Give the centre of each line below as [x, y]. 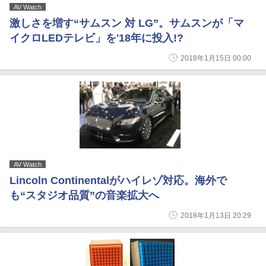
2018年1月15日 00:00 [216, 58]
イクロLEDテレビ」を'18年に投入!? [96, 38]
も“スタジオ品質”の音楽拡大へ [84, 195]
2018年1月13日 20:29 [216, 216]
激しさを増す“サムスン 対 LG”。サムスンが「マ [127, 23]
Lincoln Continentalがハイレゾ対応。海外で [118, 180]
